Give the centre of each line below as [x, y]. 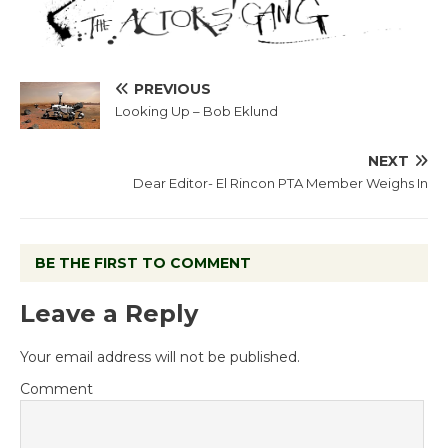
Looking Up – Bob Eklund [196, 110]
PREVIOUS [172, 88]
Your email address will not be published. [160, 357]
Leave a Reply [109, 314]
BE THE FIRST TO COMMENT [143, 263]
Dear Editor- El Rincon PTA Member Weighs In [280, 183]
